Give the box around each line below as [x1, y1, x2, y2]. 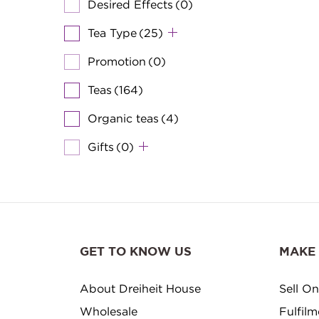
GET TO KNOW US [80, 246, 192, 258]
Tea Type [88, 26, 137, 39]
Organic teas [88, 111, 159, 125]
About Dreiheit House [80, 281, 201, 295]
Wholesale [80, 304, 137, 318]
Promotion [88, 54, 146, 68]
